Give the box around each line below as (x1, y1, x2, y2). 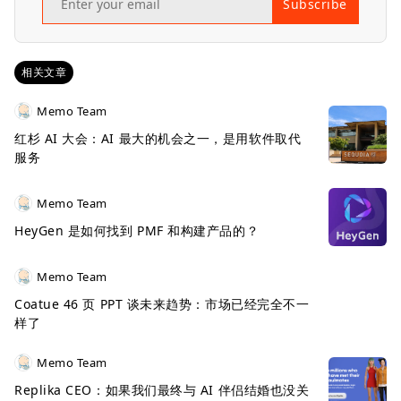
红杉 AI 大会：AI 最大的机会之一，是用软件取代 (14, 130, 302, 147)
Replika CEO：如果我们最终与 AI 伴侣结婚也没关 (14, 381, 310, 398)
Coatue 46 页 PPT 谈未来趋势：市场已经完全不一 (14, 295, 310, 312)
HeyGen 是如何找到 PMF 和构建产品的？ (14, 222, 260, 239)
